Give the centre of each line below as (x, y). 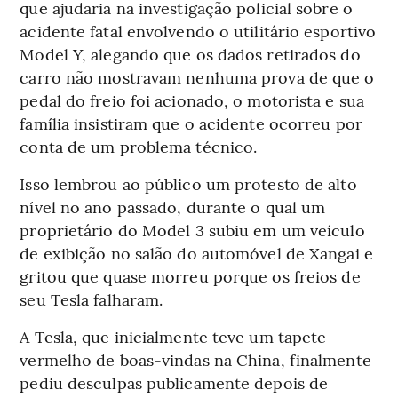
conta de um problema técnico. (139, 147)
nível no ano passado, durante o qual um (173, 207)
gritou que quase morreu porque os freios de (190, 276)
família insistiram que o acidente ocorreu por (191, 123)
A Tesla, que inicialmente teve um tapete (173, 337)
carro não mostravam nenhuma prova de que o (197, 77)
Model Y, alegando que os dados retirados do (190, 54)
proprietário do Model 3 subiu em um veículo (192, 230)
